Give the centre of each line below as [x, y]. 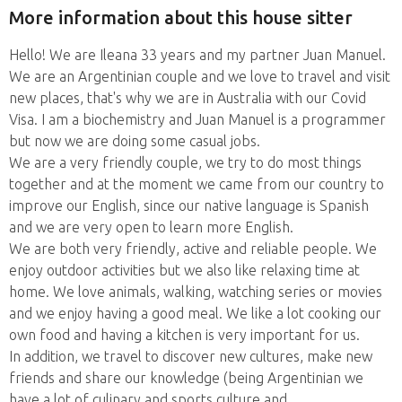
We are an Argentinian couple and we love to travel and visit [200, 76]
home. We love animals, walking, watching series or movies [196, 291]
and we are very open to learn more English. [151, 227]
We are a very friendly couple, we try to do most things [185, 162]
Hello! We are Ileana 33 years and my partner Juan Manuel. [197, 54]
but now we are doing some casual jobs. [135, 140]
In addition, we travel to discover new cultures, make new [191, 356]
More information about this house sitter [181, 18]
